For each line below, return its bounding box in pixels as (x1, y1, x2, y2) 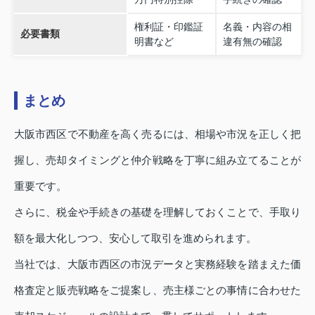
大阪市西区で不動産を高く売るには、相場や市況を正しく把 (14, 128, 301, 141)
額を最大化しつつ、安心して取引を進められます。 (14, 232, 257, 245)
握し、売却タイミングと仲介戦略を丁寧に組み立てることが (14, 154, 301, 167)
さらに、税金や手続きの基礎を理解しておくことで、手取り (14, 206, 301, 219)
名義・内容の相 (222, 21, 292, 33)
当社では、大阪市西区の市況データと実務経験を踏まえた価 (14, 258, 301, 271)
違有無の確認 (222, 36, 282, 48)
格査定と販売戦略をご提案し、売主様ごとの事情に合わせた (14, 284, 301, 297)
